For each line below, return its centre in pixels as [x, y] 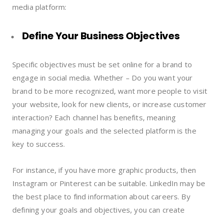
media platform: [40, 7]
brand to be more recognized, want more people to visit [110, 91]
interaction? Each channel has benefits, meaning [94, 117]
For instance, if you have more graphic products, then [104, 170]
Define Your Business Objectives [101, 36]
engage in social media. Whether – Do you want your [103, 77]
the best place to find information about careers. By [101, 196]
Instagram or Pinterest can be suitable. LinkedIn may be [109, 183]
